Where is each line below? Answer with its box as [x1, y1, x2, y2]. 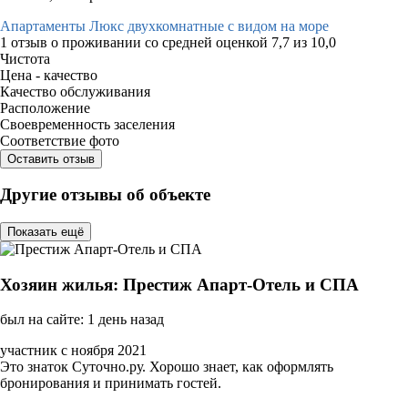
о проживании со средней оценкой [51, 34, 271, 50]
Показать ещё [7, 224, 84, 239]
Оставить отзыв [7, 151, 95, 166]
